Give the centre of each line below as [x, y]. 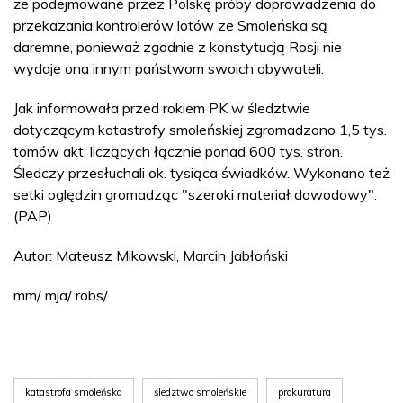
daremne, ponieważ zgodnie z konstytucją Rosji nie [178, 46]
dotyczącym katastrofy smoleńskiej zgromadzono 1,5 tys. [200, 129]
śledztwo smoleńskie [200, 392]
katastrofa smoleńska [74, 392]
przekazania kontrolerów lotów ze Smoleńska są [170, 25]
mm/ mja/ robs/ [61, 295]
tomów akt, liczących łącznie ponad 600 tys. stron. [178, 151]
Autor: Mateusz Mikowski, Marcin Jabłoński [151, 255]
